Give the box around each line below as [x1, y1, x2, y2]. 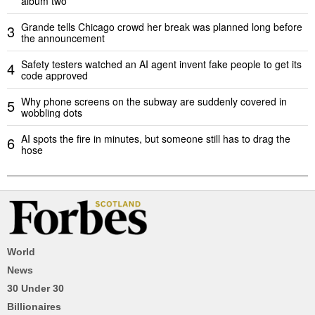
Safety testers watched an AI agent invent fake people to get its [21, 56, 302, 71]
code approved [21, 67, 88, 82]
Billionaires [7, 300, 61, 312]
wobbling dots [21, 105, 82, 120]
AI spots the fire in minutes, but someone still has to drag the [21, 131, 290, 146]
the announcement [21, 30, 105, 45]
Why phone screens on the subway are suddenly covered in [21, 94, 287, 108]
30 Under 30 [7, 282, 64, 294]
